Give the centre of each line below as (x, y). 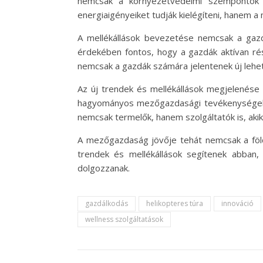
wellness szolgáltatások (124, 219)
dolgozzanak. (104, 168)
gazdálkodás (107, 203)
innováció (237, 203)
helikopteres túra (175, 203)
